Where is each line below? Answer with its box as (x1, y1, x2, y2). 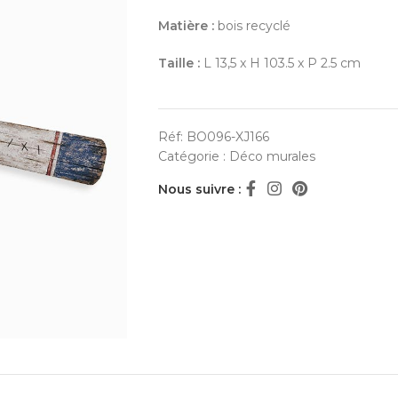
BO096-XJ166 (186, 129, 269, 145)
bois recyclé (213, 18, 291, 34)
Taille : (157, 55, 200, 71)
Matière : (157, 18, 214, 34)
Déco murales (228, 148, 315, 164)
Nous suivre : (157, 181, 241, 197)
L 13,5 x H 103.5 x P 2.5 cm (199, 55, 361, 71)
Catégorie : (157, 148, 229, 164)
